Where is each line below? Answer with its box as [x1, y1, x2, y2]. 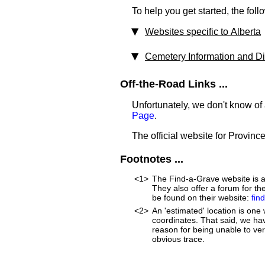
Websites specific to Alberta [145, 27, 261, 37]
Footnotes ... [120, 153, 183, 165]
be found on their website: [152, 193, 251, 202]
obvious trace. [152, 234, 205, 244]
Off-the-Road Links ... [120, 78, 228, 90]
